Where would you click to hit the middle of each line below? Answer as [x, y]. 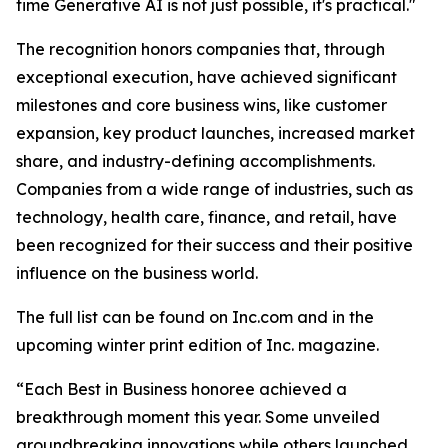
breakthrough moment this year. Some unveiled [198, 416]
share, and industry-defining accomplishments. [195, 160]
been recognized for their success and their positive [214, 244]
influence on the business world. [141, 272]
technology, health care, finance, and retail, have [206, 216]
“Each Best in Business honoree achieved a [181, 388]
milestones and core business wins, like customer [201, 104]
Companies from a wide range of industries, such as [214, 188]
